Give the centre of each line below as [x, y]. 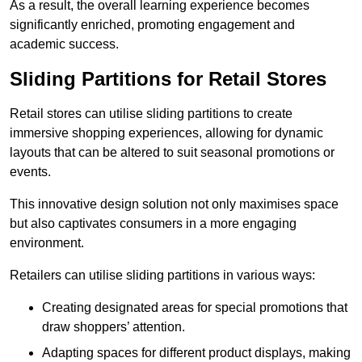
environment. [47, 243]
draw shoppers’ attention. [114, 327]
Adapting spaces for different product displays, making [196, 353]
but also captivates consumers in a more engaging [153, 224]
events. [32, 172]
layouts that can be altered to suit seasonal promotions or [172, 153]
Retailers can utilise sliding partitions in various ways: [162, 276]
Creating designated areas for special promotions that [195, 308]
